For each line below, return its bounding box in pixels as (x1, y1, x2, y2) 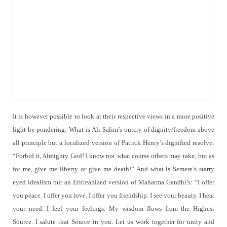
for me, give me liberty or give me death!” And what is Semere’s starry (12, 165, 215, 173)
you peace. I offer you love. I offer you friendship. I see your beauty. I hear (12, 191, 215, 199)
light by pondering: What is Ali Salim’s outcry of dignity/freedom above (12, 125, 215, 133)
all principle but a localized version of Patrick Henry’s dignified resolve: (12, 138, 215, 146)
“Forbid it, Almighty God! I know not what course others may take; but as (12, 152, 215, 160)
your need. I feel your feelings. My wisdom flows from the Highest (12, 204, 215, 212)
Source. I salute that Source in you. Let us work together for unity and (12, 217, 215, 225)
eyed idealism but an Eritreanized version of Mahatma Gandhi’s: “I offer (12, 178, 215, 186)
